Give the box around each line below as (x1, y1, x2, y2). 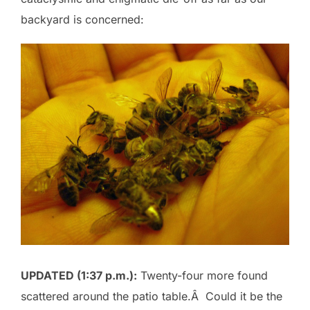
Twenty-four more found (137, 268, 268, 282)
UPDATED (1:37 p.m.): (21, 268, 137, 282)
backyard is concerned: (21, 12, 144, 26)
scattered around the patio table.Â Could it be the (21, 289, 282, 303)
